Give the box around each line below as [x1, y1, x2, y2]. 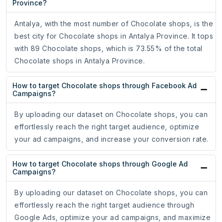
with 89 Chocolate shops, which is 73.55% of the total [14, 44, 203, 53]
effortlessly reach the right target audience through [14, 201, 194, 210]
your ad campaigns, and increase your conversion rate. [14, 135, 209, 144]
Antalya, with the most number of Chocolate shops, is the [14, 19, 213, 28]
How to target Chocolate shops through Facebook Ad [12, 81, 197, 90]
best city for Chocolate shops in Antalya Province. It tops [14, 32, 213, 41]
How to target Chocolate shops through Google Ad [12, 160, 188, 168]
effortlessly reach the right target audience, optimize [14, 122, 199, 131]
